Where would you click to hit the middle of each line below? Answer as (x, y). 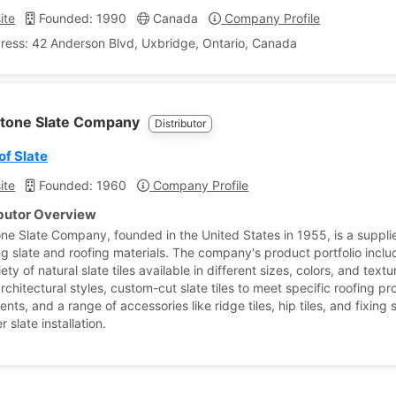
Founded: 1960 (81, 185)
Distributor (181, 123)
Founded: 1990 (81, 18)
